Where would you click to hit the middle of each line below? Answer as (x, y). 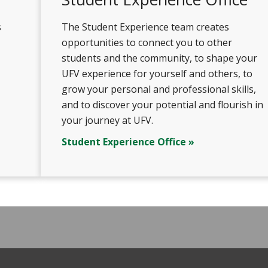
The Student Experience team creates (145, 27)
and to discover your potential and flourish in (162, 105)
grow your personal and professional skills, (159, 89)
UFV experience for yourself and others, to (157, 74)
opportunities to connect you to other (147, 42)
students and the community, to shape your (159, 58)
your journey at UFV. (107, 120)
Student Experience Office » (128, 142)
